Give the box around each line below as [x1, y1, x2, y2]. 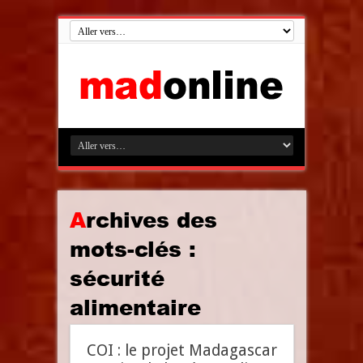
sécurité [69, 263, 164, 293]
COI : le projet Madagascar [86, 341, 277, 360]
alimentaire [69, 293, 201, 322]
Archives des [69, 205, 86, 234]
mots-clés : [69, 234, 196, 263]
